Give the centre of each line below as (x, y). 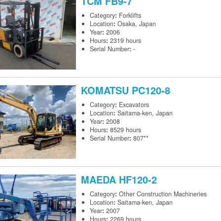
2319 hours (126, 41)
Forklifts (130, 16)
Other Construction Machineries (163, 194)
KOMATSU (106, 90)
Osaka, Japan (137, 24)
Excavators (134, 105)
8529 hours (126, 130)
